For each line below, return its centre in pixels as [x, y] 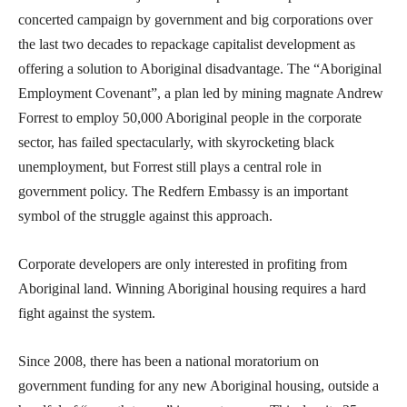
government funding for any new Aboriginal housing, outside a [199, 385]
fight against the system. [87, 313]
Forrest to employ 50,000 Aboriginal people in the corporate [190, 117]
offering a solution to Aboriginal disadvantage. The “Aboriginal [200, 68]
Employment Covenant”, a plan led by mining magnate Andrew [201, 93]
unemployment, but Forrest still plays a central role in [170, 166]
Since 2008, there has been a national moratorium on [169, 361]
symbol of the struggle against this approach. [145, 215]
